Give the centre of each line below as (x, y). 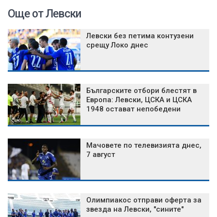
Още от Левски (44, 14)
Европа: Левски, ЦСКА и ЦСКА (139, 100)
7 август (101, 155)
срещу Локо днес (117, 45)
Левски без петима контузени (140, 36)
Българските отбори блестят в (141, 91)
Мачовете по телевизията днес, (144, 146)
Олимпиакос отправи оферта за (144, 200)
